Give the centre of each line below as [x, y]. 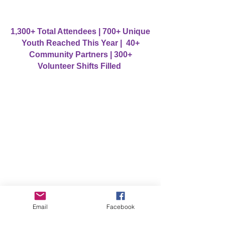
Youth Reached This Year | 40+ [80, 43]
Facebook [121, 206]
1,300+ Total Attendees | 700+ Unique [80, 31]
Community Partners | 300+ [80, 54]
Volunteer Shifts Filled [80, 66]
